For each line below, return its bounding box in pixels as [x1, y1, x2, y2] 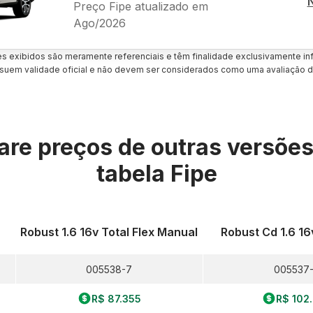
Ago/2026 [73, 15, 126, 30]
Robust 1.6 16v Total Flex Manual [20, 225, 198, 239]
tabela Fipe [96, 160, 217, 187]
